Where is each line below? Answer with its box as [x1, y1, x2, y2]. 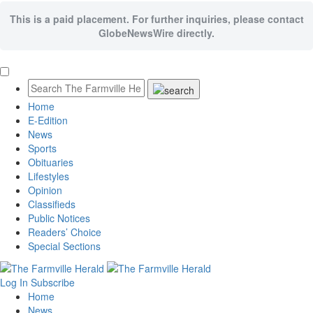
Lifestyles [28, 168, 69, 183]
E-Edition [28, 112, 68, 127]
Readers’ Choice [28, 224, 101, 239]
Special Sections [28, 238, 101, 253]
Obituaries [28, 154, 73, 169]
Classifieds [28, 196, 75, 211]
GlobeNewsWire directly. [99, 26, 214, 41]
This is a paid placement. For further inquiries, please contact [9, 12, 304, 27]
